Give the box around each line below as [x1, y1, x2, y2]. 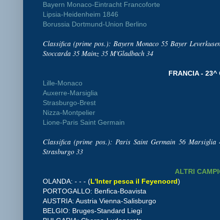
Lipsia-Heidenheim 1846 [43, 10, 118, 18]
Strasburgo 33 [43, 146, 83, 156]
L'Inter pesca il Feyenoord [90, 177, 178, 185]
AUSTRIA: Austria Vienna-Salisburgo [43, 196, 156, 205]
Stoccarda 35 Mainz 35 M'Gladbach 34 [43, 48, 156, 58]
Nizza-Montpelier [43, 108, 95, 116]
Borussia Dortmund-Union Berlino [43, 20, 147, 28]
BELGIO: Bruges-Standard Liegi [43, 206, 142, 215]
